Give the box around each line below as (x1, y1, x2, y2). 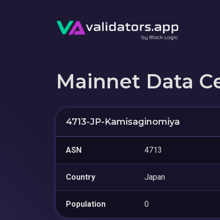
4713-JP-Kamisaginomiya (66, 116, 180, 127)
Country (66, 172, 95, 182)
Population (66, 199, 106, 209)
